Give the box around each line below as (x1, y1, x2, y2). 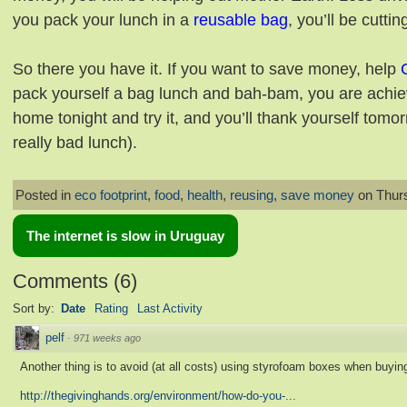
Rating (94, 302, 128, 316)
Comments (13, 270, 108, 293)
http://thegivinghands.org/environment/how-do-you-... (20, 389, 296, 403)
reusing (230, 187, 273, 203)
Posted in (15, 187, 74, 203)
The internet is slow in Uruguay (26, 228, 224, 244)
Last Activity (137, 302, 203, 316)
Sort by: (13, 302, 58, 316)
